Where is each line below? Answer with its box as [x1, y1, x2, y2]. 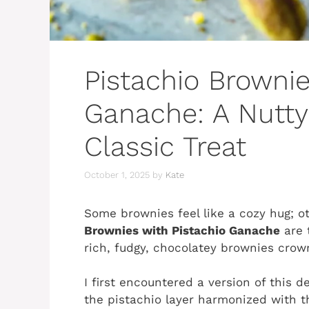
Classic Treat [84, 130, 246, 163]
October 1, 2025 [84, 169, 150, 180]
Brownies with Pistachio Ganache [84, 223, 280, 237]
